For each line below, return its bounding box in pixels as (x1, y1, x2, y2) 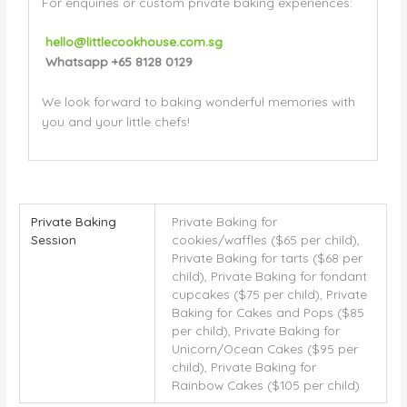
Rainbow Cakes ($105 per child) (172, 377, 361, 393)
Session (31, 232, 77, 248)
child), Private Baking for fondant (172, 268, 368, 284)
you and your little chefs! (41, 114, 190, 130)
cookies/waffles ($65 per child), (172, 232, 361, 248)
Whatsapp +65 (45, 54, 135, 70)
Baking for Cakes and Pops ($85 (172, 304, 365, 321)
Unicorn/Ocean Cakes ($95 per (172, 341, 359, 357)
